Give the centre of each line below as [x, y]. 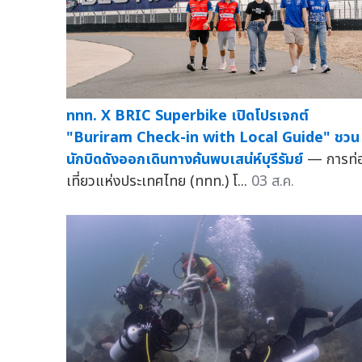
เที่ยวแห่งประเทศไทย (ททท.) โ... [159, 182]
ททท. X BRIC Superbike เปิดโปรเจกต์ [187, 116]
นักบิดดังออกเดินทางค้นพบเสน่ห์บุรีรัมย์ [185, 160]
